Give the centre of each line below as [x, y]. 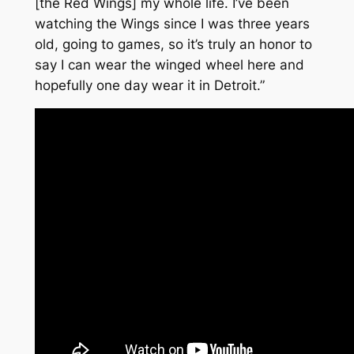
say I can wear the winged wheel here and [169, 64]
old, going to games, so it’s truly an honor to [173, 44]
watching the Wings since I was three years [172, 23]
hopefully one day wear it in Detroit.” [149, 85]
